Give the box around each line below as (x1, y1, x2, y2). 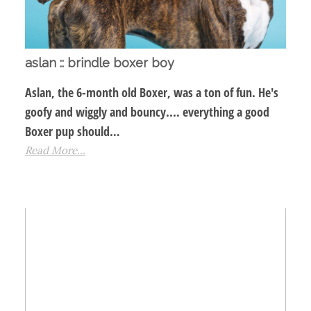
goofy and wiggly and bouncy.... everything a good (24, 103, 269, 121)
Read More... (24, 144, 85, 158)
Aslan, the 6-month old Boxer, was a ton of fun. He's (24, 84, 278, 101)
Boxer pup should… (24, 123, 120, 140)
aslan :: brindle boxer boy (24, 56, 174, 71)
